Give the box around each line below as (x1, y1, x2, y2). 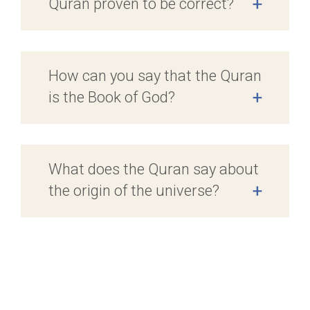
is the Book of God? (48, 88, 175, 106)
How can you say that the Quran (48, 66, 262, 84)
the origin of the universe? (48, 181, 219, 199)
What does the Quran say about (48, 160, 259, 178)
